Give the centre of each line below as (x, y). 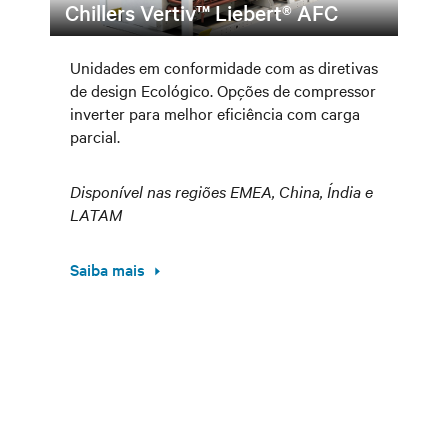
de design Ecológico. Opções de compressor (223, 90)
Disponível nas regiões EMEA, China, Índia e (221, 191)
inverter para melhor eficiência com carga (215, 113)
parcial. (95, 136)
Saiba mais (107, 269)
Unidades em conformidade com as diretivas (224, 67)
